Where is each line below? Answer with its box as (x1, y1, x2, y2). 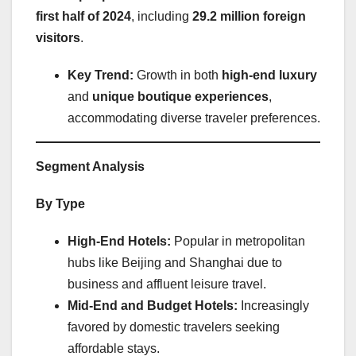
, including (131, 10, 192, 24)
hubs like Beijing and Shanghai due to (68, 256, 282, 270)
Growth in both (133, 68, 222, 83)
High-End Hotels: (68, 234, 171, 249)
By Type (36, 197, 85, 211)
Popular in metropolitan (171, 234, 305, 249)
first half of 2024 (36, 10, 131, 24)
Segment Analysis (36, 160, 145, 174)
